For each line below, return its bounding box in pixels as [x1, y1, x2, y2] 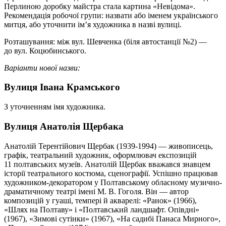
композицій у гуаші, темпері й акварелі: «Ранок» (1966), [4, 196, 197, 205]
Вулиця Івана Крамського [4, 82, 120, 93]
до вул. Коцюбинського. [4, 46, 86, 55]
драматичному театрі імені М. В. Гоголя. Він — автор [4, 187, 189, 196]
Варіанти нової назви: [4, 63, 80, 72]
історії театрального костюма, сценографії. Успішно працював [4, 168, 218, 178]
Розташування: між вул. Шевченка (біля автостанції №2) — [4, 37, 207, 46]
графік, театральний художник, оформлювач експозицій [4, 150, 197, 159]
